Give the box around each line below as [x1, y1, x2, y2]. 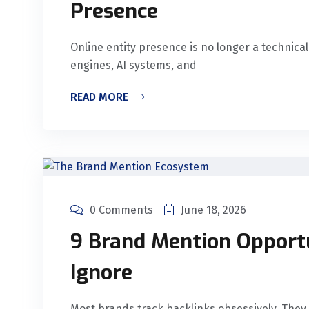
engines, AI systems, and [70, 59, 197, 72]
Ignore [70, 259, 132, 286]
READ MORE [70, 90, 131, 104]
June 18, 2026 [181, 203, 246, 217]
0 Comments [90, 203, 153, 217]
